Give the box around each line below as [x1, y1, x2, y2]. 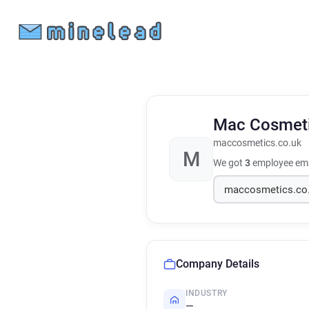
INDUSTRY [186, 288, 228, 298]
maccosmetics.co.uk [213, 137, 301, 149]
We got [213, 157, 245, 168]
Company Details [176, 257, 259, 270]
